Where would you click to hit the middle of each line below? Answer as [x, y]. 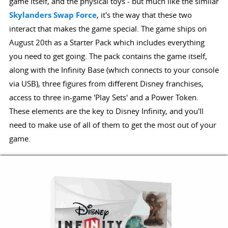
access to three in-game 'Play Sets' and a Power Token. [104, 97]
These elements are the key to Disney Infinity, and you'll [106, 111]
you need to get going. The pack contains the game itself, [108, 56]
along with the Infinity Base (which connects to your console [114, 69]
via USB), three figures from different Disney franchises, [106, 83]
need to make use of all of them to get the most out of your [112, 124]
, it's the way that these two [144, 15]
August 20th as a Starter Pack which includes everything [107, 42]
